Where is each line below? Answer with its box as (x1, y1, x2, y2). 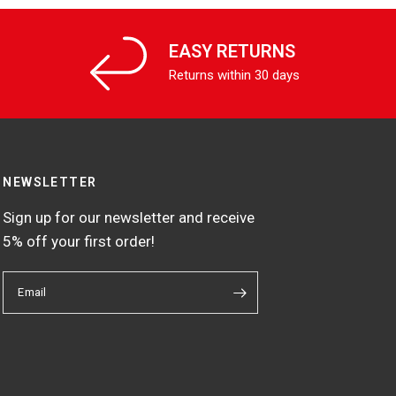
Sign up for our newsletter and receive (3, 209, 255, 227)
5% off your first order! (3, 232, 156, 251)
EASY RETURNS (169, 40, 295, 62)
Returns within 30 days (169, 66, 301, 83)
